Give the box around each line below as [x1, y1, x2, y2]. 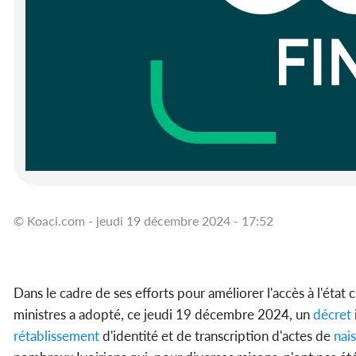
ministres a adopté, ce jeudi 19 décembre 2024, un [14, 306, 310, 323]
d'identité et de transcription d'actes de [99, 327, 331, 345]
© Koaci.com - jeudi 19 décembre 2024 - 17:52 [14, 213, 273, 229]
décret [310, 306, 351, 323]
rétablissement [14, 327, 99, 345]
